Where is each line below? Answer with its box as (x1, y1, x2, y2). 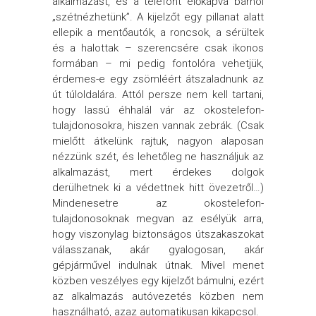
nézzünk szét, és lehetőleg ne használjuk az (52, 150, 264, 163)
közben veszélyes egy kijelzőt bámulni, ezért (52, 274, 264, 287)
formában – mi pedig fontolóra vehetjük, (52, 57, 264, 70)
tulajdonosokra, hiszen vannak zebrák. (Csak (52, 119, 264, 132)
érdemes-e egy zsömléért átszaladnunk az (52, 73, 264, 85)
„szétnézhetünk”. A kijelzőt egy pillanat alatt (52, 11, 264, 23)
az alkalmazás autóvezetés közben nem (52, 290, 264, 303)
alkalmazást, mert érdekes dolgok (52, 166, 264, 178)
